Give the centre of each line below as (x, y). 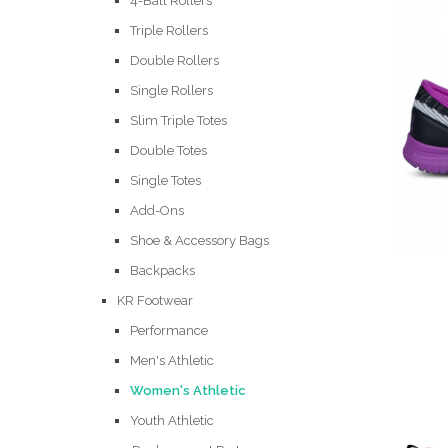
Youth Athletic (172, 420)
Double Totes (168, 150)
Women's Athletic (188, 390)
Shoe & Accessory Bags (199, 240)
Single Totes (165, 180)
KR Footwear (155, 300)
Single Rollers (171, 90)
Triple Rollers (169, 30)
